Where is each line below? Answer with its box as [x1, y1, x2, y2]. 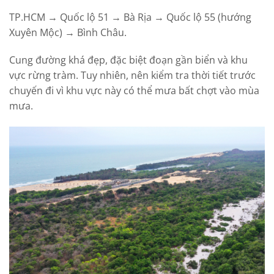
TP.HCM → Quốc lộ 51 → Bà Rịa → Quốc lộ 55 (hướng [9, 10, 251, 24]
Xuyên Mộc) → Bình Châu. [9, 25, 127, 39]
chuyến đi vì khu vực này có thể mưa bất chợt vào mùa [9, 84, 259, 98]
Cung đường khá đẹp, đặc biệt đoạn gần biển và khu [9, 53, 248, 67]
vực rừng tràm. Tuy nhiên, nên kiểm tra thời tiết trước [9, 68, 256, 83]
